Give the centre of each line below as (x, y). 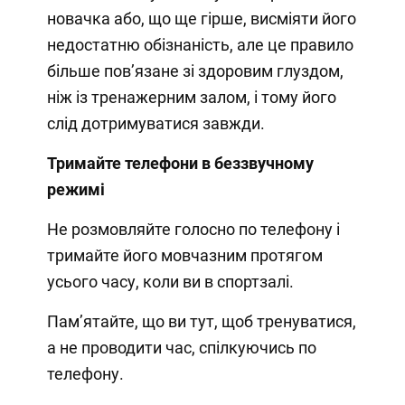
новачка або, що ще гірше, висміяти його (201, 18)
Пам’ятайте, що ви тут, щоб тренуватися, (201, 321)
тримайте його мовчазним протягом (184, 255)
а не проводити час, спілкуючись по (181, 347)
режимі (75, 189)
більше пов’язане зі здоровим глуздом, (195, 71)
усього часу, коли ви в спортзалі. (170, 281)
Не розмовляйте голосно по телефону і (193, 229)
